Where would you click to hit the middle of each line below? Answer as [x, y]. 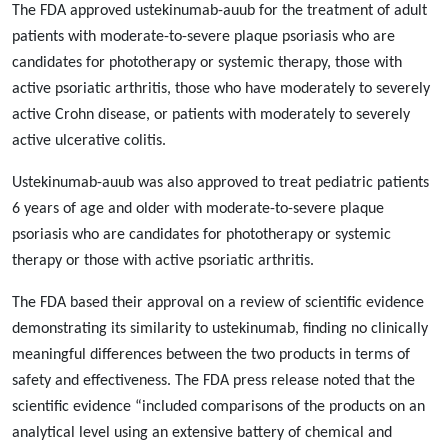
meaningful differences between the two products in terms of [211, 355]
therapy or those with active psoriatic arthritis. [163, 261]
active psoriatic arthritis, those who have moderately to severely [221, 89]
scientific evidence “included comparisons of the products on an [218, 407]
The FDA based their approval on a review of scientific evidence [218, 303]
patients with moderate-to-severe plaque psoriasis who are [203, 37]
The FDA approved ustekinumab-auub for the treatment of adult [219, 11]
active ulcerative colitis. [89, 141]
